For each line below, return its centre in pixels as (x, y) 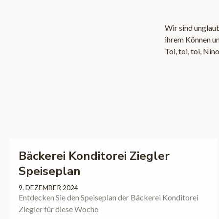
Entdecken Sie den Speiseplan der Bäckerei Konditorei (109, 197)
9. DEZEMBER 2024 (48, 188)
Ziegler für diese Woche (58, 209)
